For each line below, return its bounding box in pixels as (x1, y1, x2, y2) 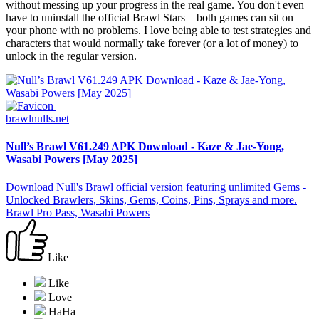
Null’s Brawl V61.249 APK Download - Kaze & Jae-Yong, (6, 140, 284, 153)
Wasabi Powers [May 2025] (6, 153, 137, 166)
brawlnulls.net (6, 112, 69, 125)
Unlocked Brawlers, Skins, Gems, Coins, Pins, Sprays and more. (6, 194, 297, 206)
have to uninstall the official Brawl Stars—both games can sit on (6, 11, 293, 23)
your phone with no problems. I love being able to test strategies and (6, 23, 311, 36)
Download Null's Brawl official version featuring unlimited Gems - (6, 181, 306, 194)
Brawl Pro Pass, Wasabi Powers (6, 206, 150, 219)
